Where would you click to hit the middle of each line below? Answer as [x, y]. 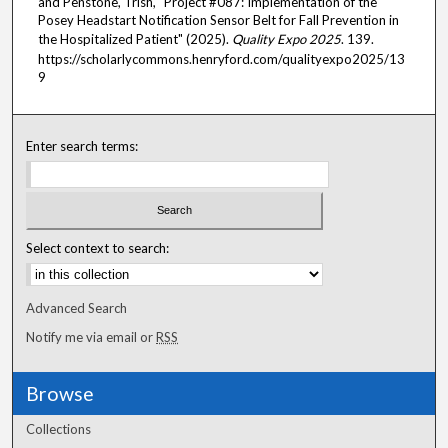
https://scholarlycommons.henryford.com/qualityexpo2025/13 [221, 58]
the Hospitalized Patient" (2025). [135, 38]
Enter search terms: [82, 145]
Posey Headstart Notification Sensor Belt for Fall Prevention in [218, 19]
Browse [60, 394]
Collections [59, 429]
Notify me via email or [91, 337]
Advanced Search [77, 308]
